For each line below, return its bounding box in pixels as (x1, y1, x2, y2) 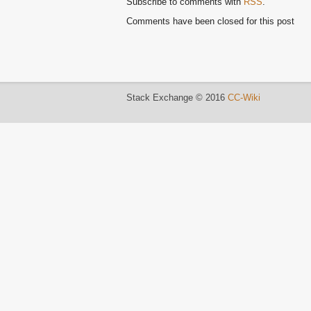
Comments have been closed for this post (126, 16, 294, 26)
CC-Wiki (228, 92, 260, 103)
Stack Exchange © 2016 (126, 92, 228, 103)
